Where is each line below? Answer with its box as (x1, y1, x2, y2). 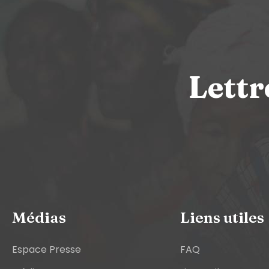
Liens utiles (180, 208, 264, 226)
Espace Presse (12, 243, 81, 256)
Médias (12, 208, 66, 226)
